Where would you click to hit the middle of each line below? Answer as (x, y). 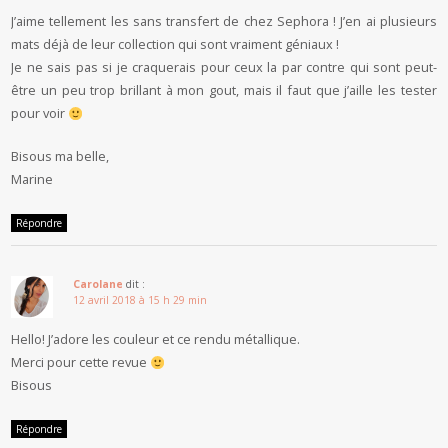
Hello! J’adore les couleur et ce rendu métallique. (156, 339)
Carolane (98, 284)
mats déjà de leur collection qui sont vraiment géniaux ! (175, 44)
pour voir (40, 113)
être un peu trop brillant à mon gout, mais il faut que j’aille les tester (224, 90)
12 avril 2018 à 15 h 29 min (140, 300)
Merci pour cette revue (81, 362)
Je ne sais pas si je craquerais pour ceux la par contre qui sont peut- (224, 67)
